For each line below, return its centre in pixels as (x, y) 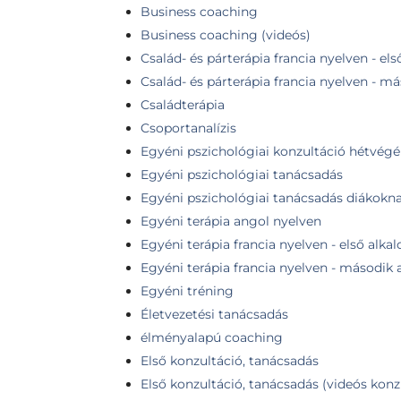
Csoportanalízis (188, 128)
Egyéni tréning (187, 290)
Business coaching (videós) (226, 34)
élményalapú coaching (212, 337)
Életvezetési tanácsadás (214, 314)
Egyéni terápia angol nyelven (231, 221)
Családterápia (183, 104)
